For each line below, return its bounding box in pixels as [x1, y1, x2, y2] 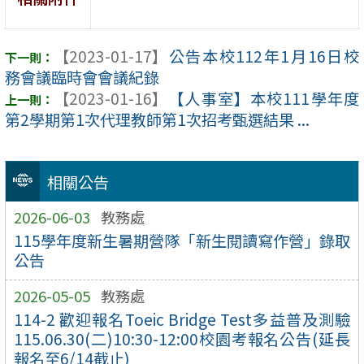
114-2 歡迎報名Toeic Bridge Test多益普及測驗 [13, 308, 351, 331]
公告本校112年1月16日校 [167, 44, 359, 67]
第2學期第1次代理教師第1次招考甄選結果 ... [5, 107, 310, 131]
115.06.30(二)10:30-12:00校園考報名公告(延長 [13, 327, 351, 351]
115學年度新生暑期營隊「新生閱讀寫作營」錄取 [13, 229, 351, 253]
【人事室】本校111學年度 [167, 86, 359, 110]
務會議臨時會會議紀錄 [5, 65, 159, 89]
